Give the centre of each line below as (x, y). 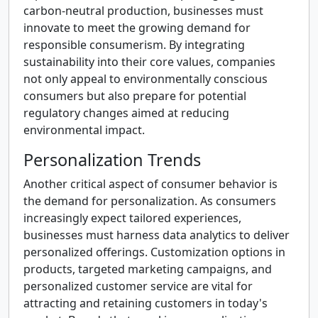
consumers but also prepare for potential (135, 96)
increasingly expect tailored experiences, (132, 218)
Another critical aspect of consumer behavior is (150, 184)
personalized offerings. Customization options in (154, 252)
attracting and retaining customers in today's (146, 303)
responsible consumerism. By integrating (134, 45)
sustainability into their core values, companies (149, 62)
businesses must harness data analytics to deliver (157, 235)
